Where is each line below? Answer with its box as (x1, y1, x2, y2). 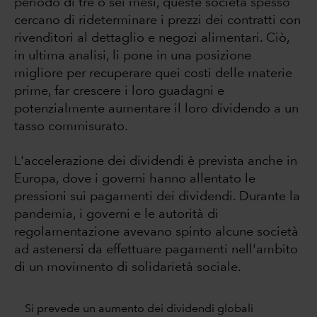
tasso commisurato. (14, 120, 128, 133)
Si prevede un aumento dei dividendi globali (25, 303, 253, 315)
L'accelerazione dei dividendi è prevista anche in (14, 155, 297, 168)
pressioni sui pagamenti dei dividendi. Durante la (14, 190, 300, 203)
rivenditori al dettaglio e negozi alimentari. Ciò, (14, 32, 289, 45)
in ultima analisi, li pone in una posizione (14, 50, 251, 62)
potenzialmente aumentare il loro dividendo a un (14, 103, 299, 115)
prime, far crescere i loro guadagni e (14, 85, 224, 98)
